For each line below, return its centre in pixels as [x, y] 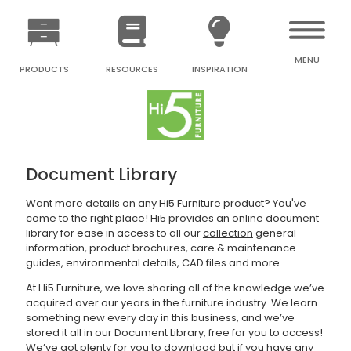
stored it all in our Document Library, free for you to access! [174, 332]
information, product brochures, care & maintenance [161, 248]
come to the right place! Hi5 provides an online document [172, 218]
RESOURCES [132, 69]
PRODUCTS [44, 69]
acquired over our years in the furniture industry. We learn [171, 302]
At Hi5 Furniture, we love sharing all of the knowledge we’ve [175, 288]
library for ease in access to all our [114, 233]
